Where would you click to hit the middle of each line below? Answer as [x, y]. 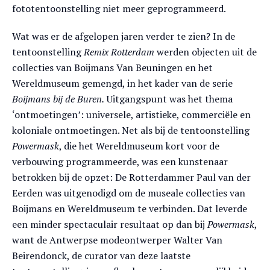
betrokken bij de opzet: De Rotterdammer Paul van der [131, 177]
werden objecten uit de [206, 52]
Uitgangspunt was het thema [168, 99]
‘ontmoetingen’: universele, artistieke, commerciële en [131, 115]
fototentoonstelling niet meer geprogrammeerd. [119, 8]
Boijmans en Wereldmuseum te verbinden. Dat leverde [130, 209]
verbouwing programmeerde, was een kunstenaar [120, 162]
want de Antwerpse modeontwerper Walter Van [117, 240]
